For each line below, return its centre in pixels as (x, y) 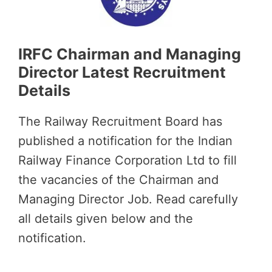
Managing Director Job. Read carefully (128, 199)
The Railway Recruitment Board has (120, 121)
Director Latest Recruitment (122, 72)
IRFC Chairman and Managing (130, 54)
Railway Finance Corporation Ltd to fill (127, 160)
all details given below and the (106, 218)
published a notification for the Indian (125, 141)
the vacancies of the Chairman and (118, 179)
